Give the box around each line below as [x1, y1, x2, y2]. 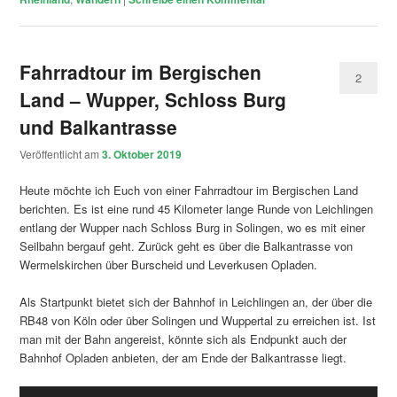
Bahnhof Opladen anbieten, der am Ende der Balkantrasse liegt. [19, 349, 347, 367]
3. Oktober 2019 [102, 146, 183, 163]
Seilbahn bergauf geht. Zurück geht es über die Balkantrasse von [19, 237, 354, 255]
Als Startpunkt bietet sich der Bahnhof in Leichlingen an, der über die [19, 293, 373, 311]
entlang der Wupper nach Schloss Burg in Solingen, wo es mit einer [19, 219, 366, 237]
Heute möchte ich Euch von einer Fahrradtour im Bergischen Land [19, 182, 359, 199]
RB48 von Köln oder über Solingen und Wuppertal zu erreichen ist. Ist [19, 312, 377, 330]
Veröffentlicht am [19, 146, 103, 162]
